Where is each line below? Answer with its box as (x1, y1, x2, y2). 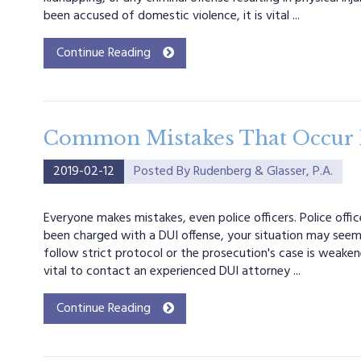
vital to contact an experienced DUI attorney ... (43, 261, 301, 282)
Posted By (133, 161, 193, 182)
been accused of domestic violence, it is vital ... (43, 6, 300, 27)
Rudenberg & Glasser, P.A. (193, 161, 333, 182)
